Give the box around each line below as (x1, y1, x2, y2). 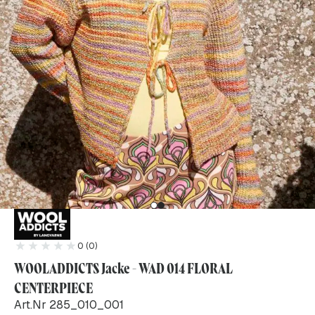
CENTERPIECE (14, 278, 93, 297)
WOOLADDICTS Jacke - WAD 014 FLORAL (14, 258, 233, 277)
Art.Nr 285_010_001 (14, 297, 124, 312)
